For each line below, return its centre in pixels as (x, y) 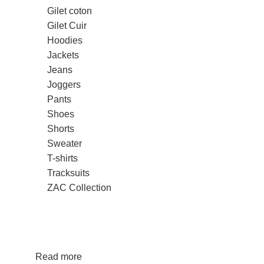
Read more (60, 257)
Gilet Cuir (67, 26)
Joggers (64, 85)
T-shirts (62, 158)
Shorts (61, 129)
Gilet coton (70, 11)
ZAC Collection (79, 188)
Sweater (65, 143)
